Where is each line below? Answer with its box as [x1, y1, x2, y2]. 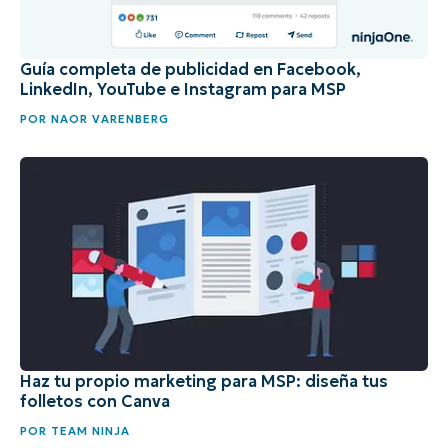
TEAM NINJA [47, 424, 130, 439]
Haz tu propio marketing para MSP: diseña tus [20, 371, 388, 392]
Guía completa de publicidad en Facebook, [20, 59, 361, 80]
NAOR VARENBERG [47, 112, 169, 127]
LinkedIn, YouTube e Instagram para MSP [20, 79, 346, 100]
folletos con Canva [20, 391, 170, 412]
